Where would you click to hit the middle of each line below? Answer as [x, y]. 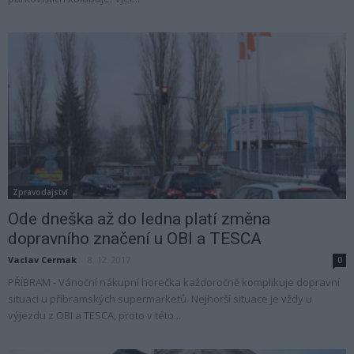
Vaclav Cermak [42, 260]
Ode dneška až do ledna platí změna [139, 219]
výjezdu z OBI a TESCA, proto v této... [94, 316]
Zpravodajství [40, 192]
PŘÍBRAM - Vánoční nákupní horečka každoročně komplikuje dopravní [174, 282]
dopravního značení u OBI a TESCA [135, 239]
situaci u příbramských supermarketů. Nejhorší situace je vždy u [160, 299]
